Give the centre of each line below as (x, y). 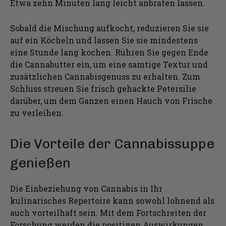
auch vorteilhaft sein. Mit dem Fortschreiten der (108, 212)
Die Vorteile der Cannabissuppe (112, 144)
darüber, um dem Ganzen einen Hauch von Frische (111, 100)
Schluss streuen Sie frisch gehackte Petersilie (103, 88)
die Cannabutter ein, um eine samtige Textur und (109, 64)
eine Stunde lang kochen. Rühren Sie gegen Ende (109, 52)
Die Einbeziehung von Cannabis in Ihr (86, 188)
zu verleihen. (37, 112)
